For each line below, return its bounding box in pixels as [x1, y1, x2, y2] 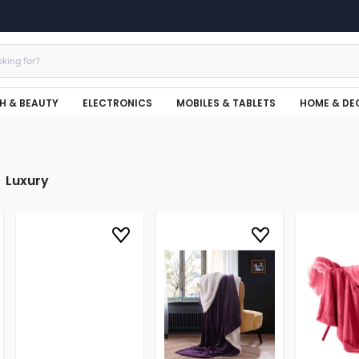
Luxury [5, 171, 49, 190]
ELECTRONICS [83, 95, 152, 110]
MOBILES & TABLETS [176, 95, 276, 110]
